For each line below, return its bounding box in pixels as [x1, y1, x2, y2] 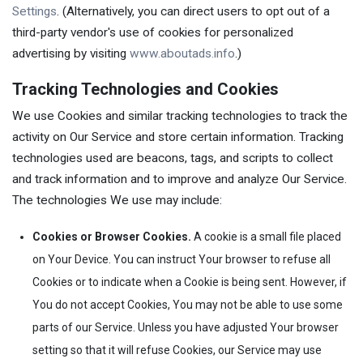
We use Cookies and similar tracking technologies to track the [12, 108, 348, 123]
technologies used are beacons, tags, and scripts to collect [12, 150, 333, 165]
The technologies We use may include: [12, 192, 222, 207]
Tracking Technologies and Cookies [12, 79, 279, 99]
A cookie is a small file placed [191, 230, 341, 244]
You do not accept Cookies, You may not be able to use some [32, 298, 343, 312]
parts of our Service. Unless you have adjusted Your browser [32, 321, 339, 335]
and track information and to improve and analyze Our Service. [12, 171, 347, 186]
